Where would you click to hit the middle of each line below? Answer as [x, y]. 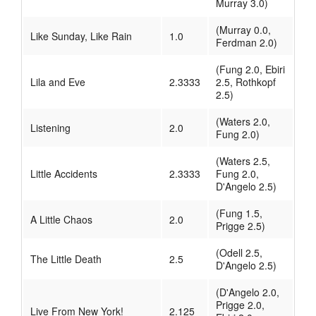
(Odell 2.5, [239, 253]
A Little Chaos [61, 220]
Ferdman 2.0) [247, 43]
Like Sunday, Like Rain [81, 36]
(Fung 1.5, [239, 213]
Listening [50, 128]
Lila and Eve [58, 82]
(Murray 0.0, [243, 30]
